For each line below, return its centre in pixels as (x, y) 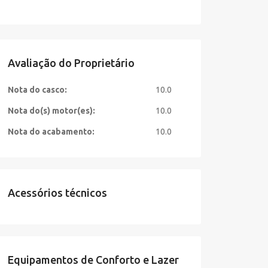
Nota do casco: (37, 90)
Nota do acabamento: (51, 132)
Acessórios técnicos (57, 193)
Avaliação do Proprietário (71, 63)
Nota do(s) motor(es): (51, 111)
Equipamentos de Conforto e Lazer (93, 260)
